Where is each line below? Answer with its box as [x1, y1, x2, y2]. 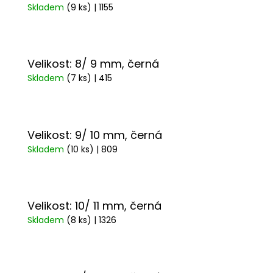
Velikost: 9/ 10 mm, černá [27, 127, 162, 143]
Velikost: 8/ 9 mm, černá [27, 56, 159, 72]
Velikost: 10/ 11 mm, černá [27, 198, 161, 214]
